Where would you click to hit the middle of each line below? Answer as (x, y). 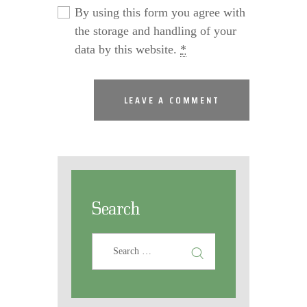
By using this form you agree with (160, 12)
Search (116, 207)
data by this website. (128, 49)
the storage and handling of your (156, 30)
